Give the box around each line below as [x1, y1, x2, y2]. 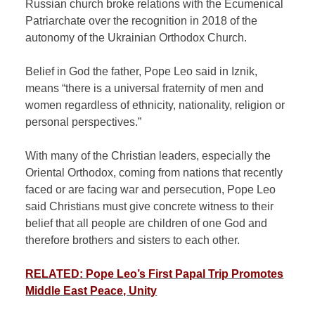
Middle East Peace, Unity [25, 284, 157, 297]
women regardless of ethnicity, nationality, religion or [25, 98, 285, 111]
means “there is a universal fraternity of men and [25, 82, 264, 94]
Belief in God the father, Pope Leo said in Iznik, [25, 65, 258, 77]
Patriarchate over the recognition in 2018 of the [25, 14, 258, 27]
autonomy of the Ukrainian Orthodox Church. [25, 31, 247, 44]
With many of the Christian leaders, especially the [25, 149, 271, 162]
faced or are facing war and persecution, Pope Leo [25, 183, 276, 195]
